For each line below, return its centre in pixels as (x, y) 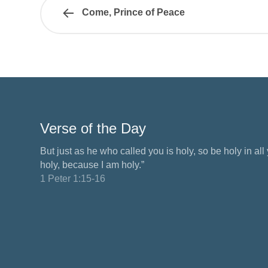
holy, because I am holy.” (92, 165)
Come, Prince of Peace (133, 13)
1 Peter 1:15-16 (73, 179)
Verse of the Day (93, 129)
